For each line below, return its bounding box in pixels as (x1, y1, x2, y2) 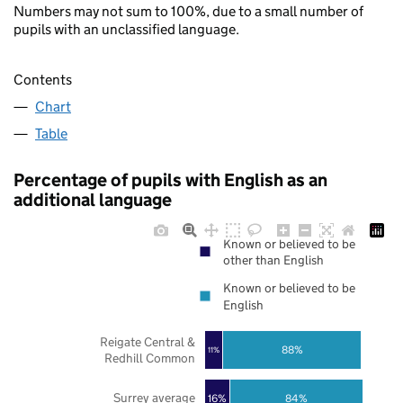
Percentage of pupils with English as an (13, 169, 327, 192)
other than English (223, 252, 324, 269)
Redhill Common (103, 349, 195, 366)
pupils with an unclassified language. (13, 20, 239, 38)
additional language (13, 189, 172, 211)
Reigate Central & (99, 333, 195, 350)
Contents (13, 71, 72, 89)
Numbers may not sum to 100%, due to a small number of (13, 2, 363, 20)
